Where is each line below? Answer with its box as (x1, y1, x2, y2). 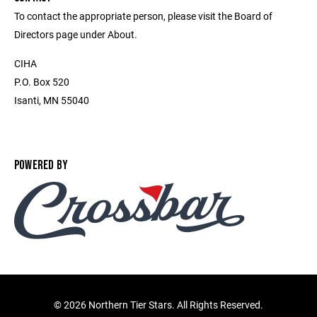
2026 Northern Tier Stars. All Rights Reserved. (64, 298, 263, 312)
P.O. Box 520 (14, 75, 69, 88)
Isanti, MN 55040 (14, 93, 89, 107)
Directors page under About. (14, 28, 137, 41)
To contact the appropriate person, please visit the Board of (14, 9, 272, 23)
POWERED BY (14, 158, 69, 173)
